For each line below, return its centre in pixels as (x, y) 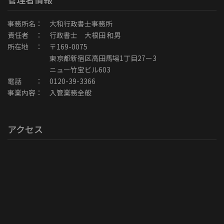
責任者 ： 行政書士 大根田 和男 (64, 35)
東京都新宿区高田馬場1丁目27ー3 (82, 58)
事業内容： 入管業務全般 (49, 92)
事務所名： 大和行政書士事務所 (60, 23)
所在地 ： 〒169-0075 (47, 46)
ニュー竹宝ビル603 (59, 69)
